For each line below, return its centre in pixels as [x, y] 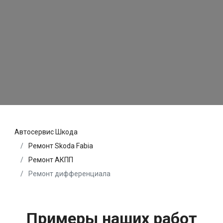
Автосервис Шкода [46, 132]
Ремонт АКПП [51, 160]
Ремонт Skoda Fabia [61, 146]
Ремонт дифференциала [69, 174]
